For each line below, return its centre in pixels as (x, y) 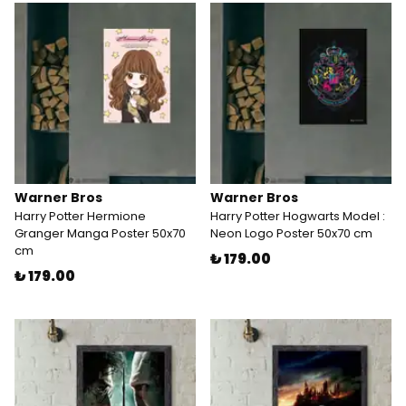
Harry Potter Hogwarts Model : (298, 216)
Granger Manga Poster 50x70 (100, 233)
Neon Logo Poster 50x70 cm (291, 233)
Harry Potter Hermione (80, 216)
